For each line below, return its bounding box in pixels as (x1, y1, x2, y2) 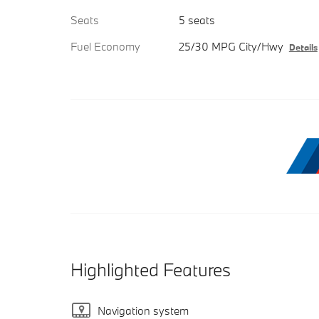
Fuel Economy (70, 39, 140, 54)
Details (288, 41, 318, 53)
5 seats (178, 13, 215, 28)
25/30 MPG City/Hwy (178, 39, 283, 54)
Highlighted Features (70, 257, 231, 281)
